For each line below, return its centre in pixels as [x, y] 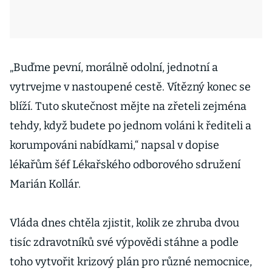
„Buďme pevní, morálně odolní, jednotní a [114, 67]
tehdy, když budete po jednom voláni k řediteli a [131, 126]
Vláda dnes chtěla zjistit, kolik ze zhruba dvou [124, 223]
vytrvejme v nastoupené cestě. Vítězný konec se [130, 87]
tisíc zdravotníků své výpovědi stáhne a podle [124, 242]
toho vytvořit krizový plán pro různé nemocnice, [131, 262]
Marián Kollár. [45, 184]
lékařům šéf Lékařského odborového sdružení [125, 165]
